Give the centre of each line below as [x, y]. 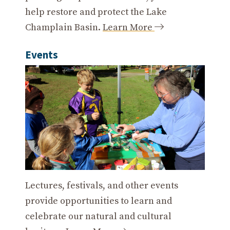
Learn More [129, 28]
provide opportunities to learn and [99, 201]
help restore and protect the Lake [96, 12]
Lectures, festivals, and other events [102, 186]
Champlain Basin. [64, 28]
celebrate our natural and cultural [98, 217]
